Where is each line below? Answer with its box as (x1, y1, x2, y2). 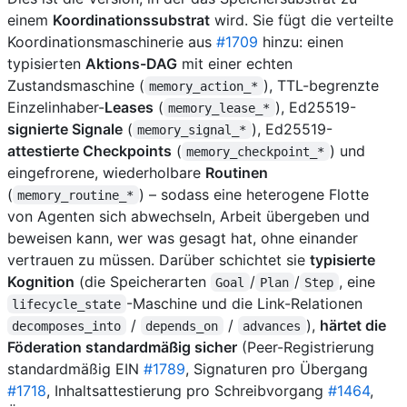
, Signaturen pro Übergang (185, 359, 368, 378)
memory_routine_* (17, 187, 134, 203)
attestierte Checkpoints (7, 141, 172, 160)
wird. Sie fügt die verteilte (210, 10, 393, 29)
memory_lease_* (168, 100, 271, 115)
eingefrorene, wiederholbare (7, 163, 205, 182)
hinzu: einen (258, 32, 343, 51)
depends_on (145, 318, 219, 333)
